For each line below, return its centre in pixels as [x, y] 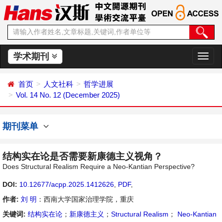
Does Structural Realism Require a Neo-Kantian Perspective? [99, 166]
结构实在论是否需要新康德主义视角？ [83, 156]
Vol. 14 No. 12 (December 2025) [68, 95]
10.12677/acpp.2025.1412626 [67, 184]
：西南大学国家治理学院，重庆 [85, 199]
